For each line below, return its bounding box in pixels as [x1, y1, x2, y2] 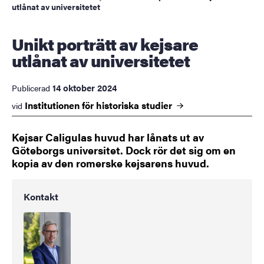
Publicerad [12, 82, 50, 94]
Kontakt [24, 190, 58, 204]
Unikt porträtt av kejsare [12, 32, 24, 56]
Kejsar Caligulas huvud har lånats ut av [12, 130, 204, 145]
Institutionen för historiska [25, 98, 141, 113]
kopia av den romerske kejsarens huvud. [12, 156, 209, 171]
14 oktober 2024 [52, 81, 117, 94]
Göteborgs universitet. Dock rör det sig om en [12, 143, 236, 158]
